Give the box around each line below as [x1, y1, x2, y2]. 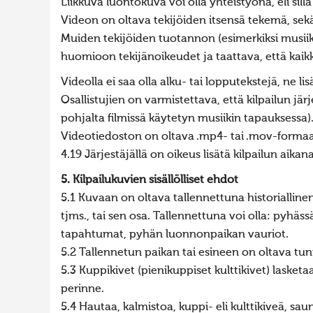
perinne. [61, 284, 104, 295]
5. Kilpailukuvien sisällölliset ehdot [61, 175, 238, 186]
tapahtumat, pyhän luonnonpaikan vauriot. [61, 229, 289, 240]
